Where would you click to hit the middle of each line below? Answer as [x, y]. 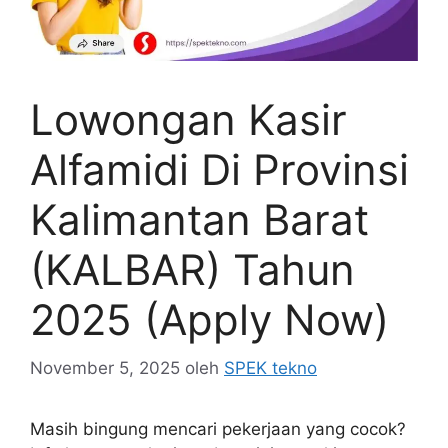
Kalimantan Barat [199, 219]
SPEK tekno [270, 368]
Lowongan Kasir [188, 119]
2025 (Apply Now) [209, 319]
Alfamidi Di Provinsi [219, 169]
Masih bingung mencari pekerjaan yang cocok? [218, 429]
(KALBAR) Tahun [192, 269]
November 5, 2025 [105, 368]
